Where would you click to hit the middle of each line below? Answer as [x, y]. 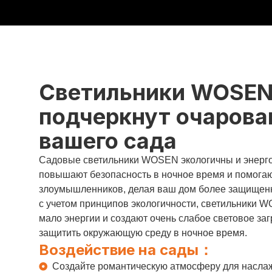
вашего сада [107, 141]
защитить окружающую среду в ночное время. [143, 233]
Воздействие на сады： [126, 250]
